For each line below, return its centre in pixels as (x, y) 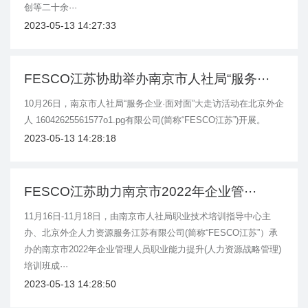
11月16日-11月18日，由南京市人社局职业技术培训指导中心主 (147, 217)
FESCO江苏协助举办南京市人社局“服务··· (147, 79)
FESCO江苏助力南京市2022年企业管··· (140, 192)
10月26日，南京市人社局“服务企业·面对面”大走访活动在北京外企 (154, 104)
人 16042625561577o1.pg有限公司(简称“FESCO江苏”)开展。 (145, 120)
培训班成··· (46, 266)
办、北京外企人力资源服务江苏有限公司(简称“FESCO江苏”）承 (151, 233)
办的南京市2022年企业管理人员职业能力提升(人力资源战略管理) (153, 250)
